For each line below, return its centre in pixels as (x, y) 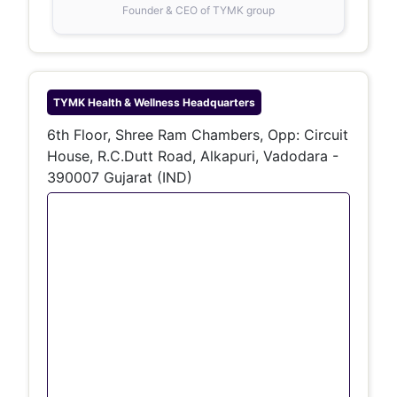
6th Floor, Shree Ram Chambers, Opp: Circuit (198, 135)
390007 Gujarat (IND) (120, 177)
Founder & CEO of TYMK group (198, 10)
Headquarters (218, 102)
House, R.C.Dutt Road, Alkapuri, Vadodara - (193, 156)
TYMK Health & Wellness (117, 102)
